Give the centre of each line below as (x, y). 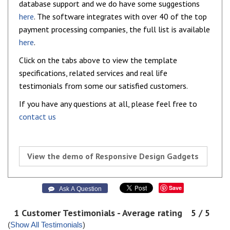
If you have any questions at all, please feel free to (108, 104)
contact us (37, 117)
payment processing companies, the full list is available (114, 30)
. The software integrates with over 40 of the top (120, 17)
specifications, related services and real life (93, 73)
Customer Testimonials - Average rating (102, 213)
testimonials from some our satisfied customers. (103, 86)
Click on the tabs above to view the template (98, 60)
